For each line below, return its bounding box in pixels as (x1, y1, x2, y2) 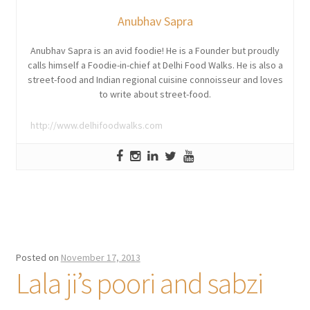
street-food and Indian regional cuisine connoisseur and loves (27, 73, 283, 86)
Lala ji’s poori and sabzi (15, 264, 263, 301)
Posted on (15, 250, 61, 264)
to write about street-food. (99, 88, 211, 101)
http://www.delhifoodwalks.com (30, 119, 163, 132)
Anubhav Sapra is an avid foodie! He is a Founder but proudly (30, 44, 280, 57)
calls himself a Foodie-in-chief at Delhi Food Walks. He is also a (27, 59, 283, 72)
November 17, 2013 (60, 250, 140, 264)
